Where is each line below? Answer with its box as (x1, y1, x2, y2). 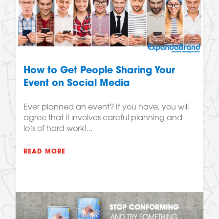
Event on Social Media (23, 79, 130, 88)
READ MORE (23, 148, 66, 155)
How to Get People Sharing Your (23, 66, 175, 76)
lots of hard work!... (23, 125, 92, 133)
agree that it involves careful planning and (23, 114, 182, 122)
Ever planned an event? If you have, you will (23, 103, 189, 111)
